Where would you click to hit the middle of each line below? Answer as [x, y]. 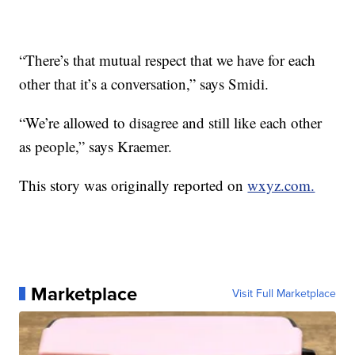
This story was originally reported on [134, 185]
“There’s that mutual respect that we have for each [168, 59]
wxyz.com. [281, 185]
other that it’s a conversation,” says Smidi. [144, 83]
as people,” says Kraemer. [96, 146]
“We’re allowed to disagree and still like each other [171, 122]
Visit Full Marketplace [284, 293]
